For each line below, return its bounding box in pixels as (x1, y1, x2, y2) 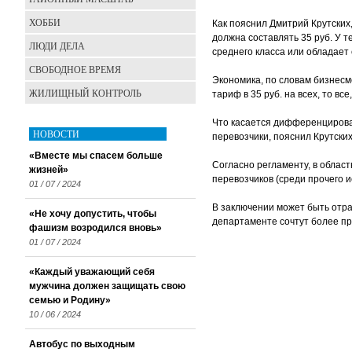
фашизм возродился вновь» (29, 222, 162, 233)
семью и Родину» (29, 295, 111, 306)
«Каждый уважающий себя (29, 266, 155, 277)
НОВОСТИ (33, 127, 79, 140)
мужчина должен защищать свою (29, 280, 185, 291)
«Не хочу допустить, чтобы (29, 208, 156, 219)
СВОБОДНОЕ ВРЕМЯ (29, 63, 121, 75)
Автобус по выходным (29, 339, 135, 350)
